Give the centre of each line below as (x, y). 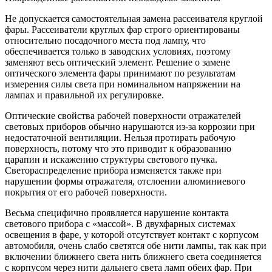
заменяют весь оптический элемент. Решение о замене (117, 62)
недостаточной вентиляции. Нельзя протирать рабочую (120, 137)
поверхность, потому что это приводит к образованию (118, 148)
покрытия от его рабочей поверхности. (86, 192)
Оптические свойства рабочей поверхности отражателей (123, 115)
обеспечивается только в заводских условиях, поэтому (118, 51)
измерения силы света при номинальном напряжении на (123, 84)
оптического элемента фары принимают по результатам (120, 73)
